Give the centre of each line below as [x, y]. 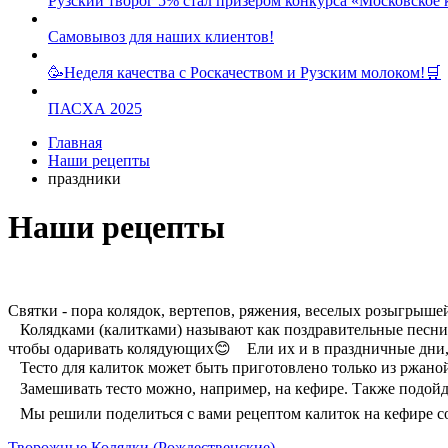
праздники [84, 179]
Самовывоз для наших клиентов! [161, 37]
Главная [75, 143]
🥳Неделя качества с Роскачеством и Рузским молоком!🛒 [244, 73]
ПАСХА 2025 [95, 109]
